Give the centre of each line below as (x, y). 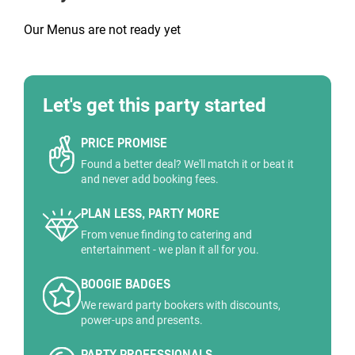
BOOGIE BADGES (126, 284)
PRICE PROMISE (124, 143)
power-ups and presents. (142, 320)
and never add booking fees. (150, 179)
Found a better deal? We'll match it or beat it (187, 164)
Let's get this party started (155, 105)
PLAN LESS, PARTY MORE (150, 214)
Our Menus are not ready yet (102, 30)
